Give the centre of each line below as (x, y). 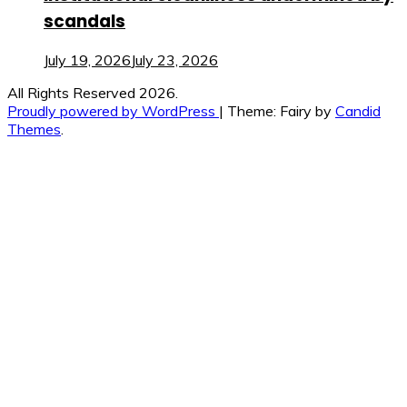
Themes (34, 129)
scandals (84, 21)
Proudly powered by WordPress (113, 111)
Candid (358, 111)
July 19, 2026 (87, 60)
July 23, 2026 (174, 60)
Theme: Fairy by (281, 111)
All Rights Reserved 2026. (93, 93)
